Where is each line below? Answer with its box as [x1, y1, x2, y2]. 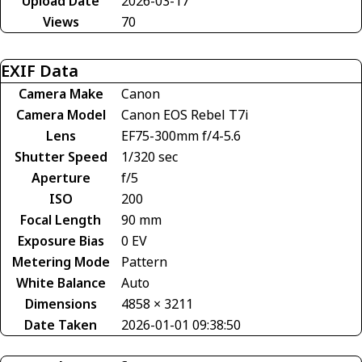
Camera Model [15, 106, 106, 124]
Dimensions [24, 295, 97, 314]
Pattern [121, 253, 167, 271]
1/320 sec [121, 148, 178, 166]
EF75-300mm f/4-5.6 [121, 127, 241, 145]
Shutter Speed [14, 148, 107, 166]
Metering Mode [11, 253, 110, 271]
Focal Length [20, 211, 101, 229]
